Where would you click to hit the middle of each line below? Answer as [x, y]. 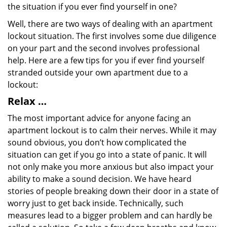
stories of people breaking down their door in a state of [113, 191]
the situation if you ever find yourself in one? [92, 7]
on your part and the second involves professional [104, 48]
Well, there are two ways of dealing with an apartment [110, 24]
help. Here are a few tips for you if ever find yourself [106, 60]
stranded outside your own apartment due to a [98, 72]
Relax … [27, 101]
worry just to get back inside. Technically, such [96, 203]
